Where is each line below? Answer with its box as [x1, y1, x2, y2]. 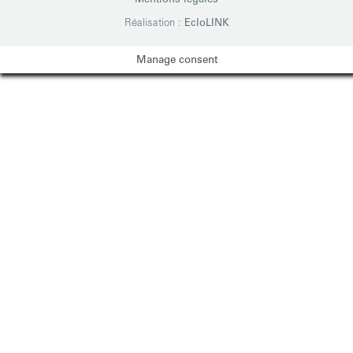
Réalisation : [124, 16, 184, 28]
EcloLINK [184, 16, 229, 28]
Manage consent [136, 53, 217, 66]
